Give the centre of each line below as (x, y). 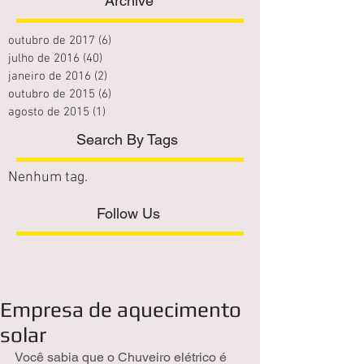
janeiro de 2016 (50, 76)
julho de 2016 (44, 58)
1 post (122, 112)
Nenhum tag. (48, 177)
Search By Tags (127, 139)
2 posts (126, 76)
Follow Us (128, 213)
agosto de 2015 (49, 112)
